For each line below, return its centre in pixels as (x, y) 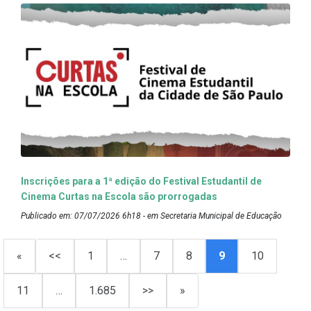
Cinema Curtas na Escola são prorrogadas (119, 197)
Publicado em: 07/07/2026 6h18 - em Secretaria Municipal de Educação (151, 216)
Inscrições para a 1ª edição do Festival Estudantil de (141, 182)
